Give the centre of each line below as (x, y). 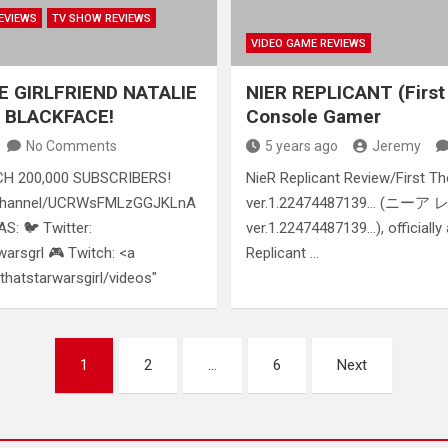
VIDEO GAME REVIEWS (308, 43)
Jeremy (396, 145)
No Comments (72, 145)
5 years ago (301, 145)
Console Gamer (313, 116)
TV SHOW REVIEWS (102, 18)
